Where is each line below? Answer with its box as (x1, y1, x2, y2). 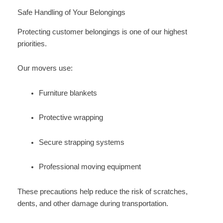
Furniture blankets (39, 89, 98, 97)
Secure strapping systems (39, 138, 125, 146)
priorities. (17, 39, 47, 48)
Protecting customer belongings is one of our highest (17, 27, 187, 36)
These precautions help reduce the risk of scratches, (17, 188, 188, 196)
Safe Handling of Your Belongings (17, 8, 125, 17)
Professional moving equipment (39, 163, 141, 171)
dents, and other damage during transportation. (17, 200, 168, 208)
